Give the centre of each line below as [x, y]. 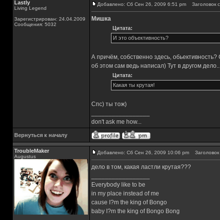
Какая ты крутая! [134, 85]
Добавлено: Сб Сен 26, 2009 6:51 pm [142, 4]
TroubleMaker [32, 151]
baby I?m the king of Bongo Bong [136, 211]
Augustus [25, 156]
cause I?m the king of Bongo [129, 202]
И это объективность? [140, 38]
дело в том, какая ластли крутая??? [141, 167]
